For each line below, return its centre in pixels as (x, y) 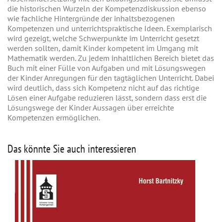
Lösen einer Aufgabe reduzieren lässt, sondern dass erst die (107, 97)
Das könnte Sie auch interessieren (72, 148)
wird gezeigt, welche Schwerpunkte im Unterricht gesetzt (103, 38)
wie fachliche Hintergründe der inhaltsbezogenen (91, 18)
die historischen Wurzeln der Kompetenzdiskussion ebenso (107, 8)
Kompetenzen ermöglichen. (54, 117)
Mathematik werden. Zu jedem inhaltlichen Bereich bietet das (111, 58)
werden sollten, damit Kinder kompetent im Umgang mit (103, 48)
